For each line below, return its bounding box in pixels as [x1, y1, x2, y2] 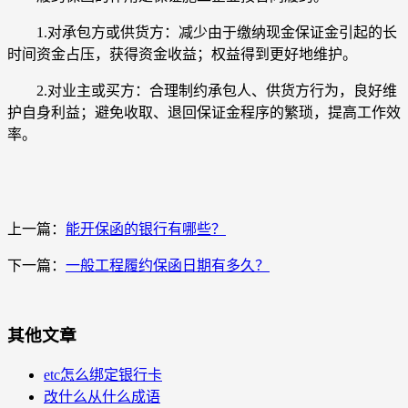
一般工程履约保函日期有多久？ [66, 257, 270, 273]
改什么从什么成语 [44, 389, 160, 405]
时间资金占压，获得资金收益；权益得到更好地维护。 [7, 46, 357, 62]
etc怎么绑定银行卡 [44, 367, 162, 383]
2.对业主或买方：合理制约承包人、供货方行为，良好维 [7, 82, 397, 98]
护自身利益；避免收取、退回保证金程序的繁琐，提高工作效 [7, 104, 401, 120]
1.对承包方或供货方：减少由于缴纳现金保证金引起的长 [7, 24, 397, 40]
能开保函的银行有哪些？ [66, 220, 226, 237]
